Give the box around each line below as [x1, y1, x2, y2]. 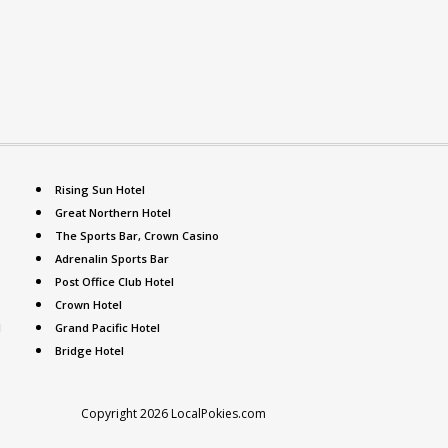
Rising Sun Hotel [55, 182, 145, 197]
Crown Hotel [55, 297, 122, 312]
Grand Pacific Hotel [55, 320, 160, 335]
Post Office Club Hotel [55, 274, 174, 289]
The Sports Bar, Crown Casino [55, 228, 219, 243]
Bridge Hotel [55, 343, 124, 358]
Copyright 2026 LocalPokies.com [81, 405, 266, 422]
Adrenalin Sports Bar [55, 251, 169, 266]
